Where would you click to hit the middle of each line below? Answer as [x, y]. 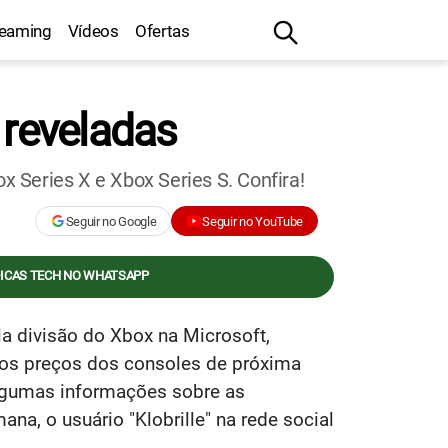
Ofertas [162, 31]
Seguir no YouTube [252, 221]
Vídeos [93, 31]
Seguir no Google [111, 221]
